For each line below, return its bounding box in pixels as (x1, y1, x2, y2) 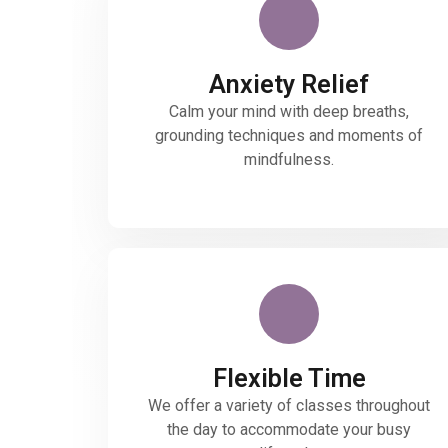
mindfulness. (244, 150, 335, 170)
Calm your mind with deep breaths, (169, 102, 410, 122)
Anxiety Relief (209, 70, 370, 100)
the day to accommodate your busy (167, 420, 412, 440)
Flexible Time (212, 364, 366, 394)
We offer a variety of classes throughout (148, 396, 431, 416)
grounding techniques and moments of (155, 126, 424, 146)
